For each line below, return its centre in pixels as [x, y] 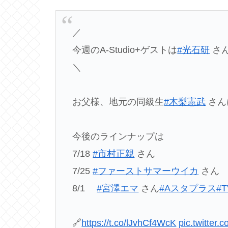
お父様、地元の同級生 [118, 102]
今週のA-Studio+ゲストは [125, 50]
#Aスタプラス [188, 188]
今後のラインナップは [123, 136]
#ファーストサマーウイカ [146, 171]
